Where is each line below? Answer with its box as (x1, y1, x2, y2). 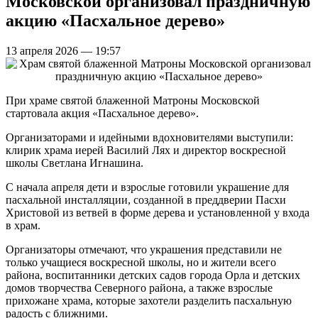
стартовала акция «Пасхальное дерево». (6, 106, 199, 119)
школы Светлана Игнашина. (6, 156, 143, 169)
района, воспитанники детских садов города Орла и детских (6, 268, 300, 281)
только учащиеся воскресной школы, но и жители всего (6, 256, 276, 268)
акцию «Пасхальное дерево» (6, 11, 225, 30)
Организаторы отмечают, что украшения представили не (6, 243, 282, 256)
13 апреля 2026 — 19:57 (6, 44, 121, 57)
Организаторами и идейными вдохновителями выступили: (6, 131, 293, 143)
